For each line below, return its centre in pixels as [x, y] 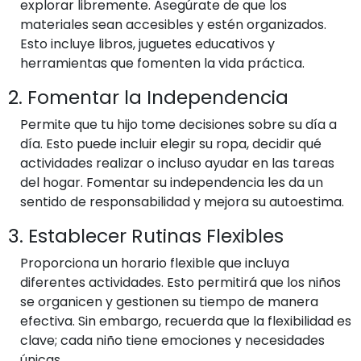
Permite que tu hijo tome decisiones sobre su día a [178, 124]
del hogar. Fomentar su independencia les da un [172, 183]
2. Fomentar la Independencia [148, 97]
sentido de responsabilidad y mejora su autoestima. [182, 202]
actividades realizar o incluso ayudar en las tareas [177, 163]
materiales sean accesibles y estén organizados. [173, 25]
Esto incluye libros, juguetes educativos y [147, 44]
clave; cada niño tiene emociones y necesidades [172, 340]
